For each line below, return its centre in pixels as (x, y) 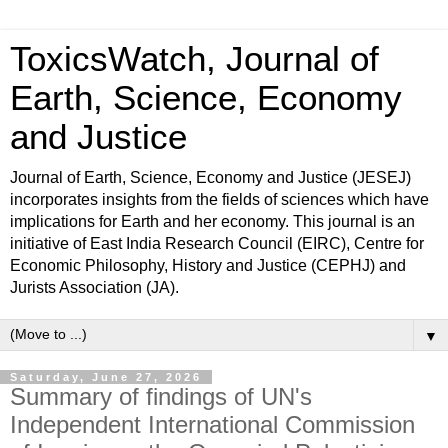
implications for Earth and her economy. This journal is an (212, 221)
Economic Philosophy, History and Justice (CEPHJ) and (208, 265)
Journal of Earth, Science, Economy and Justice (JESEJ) (210, 177)
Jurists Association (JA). (94, 287)
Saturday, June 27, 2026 (106, 377)
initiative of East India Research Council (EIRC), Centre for (217, 243)
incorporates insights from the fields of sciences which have (219, 199)
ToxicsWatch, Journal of (194, 59)
